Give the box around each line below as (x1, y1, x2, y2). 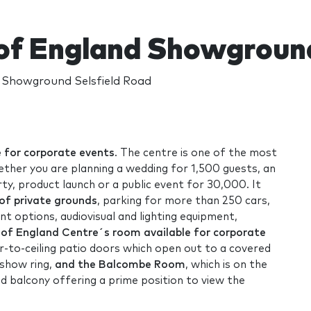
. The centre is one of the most (115, 147, 277, 158)
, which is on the (185, 259, 267, 270)
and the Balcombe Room (55, 259, 185, 270)
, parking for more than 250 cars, (97, 195, 270, 206)
